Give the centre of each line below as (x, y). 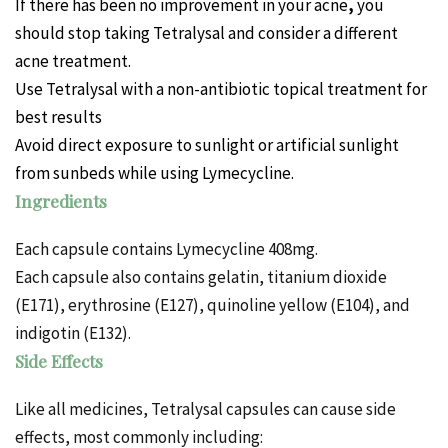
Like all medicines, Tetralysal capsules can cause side (205, 409)
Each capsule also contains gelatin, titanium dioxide (201, 277)
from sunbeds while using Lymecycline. (154, 173)
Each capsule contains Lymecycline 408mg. (166, 249)
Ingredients (61, 201)
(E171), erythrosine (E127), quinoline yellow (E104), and (212, 305)
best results (58, 117)
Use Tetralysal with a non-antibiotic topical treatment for (221, 89)
